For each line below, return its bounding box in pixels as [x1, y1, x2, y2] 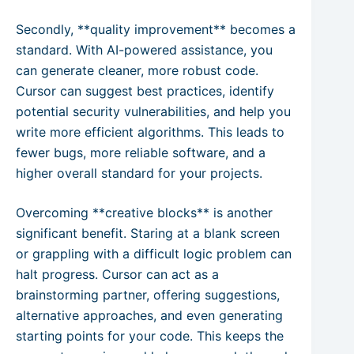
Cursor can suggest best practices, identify [16, 82, 274, 99]
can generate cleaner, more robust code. [16, 62, 258, 78]
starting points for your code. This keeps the [16, 327, 284, 344]
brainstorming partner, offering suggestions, [16, 286, 280, 303]
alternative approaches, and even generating [16, 307, 283, 323]
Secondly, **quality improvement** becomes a [16, 21, 296, 37]
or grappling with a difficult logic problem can [16, 245, 292, 262]
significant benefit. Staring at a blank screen [16, 224, 280, 241]
